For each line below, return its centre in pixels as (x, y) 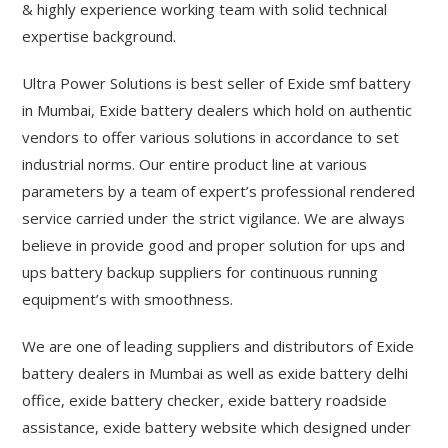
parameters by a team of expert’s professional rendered (219, 191)
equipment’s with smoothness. (128, 299)
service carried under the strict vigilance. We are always (214, 218)
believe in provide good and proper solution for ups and (214, 245)
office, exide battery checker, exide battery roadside (205, 400)
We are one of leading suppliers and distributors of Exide (218, 346)
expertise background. (99, 36)
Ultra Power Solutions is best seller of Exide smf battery (217, 83)
